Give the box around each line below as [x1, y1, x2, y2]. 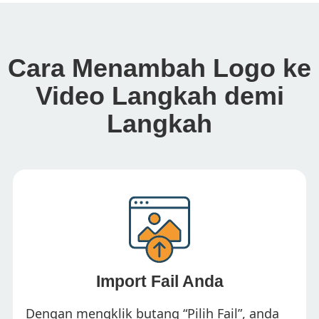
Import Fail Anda [95, 272, 224, 291]
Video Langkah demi [35, 80, 284, 110]
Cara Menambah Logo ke [8, 53, 311, 83]
